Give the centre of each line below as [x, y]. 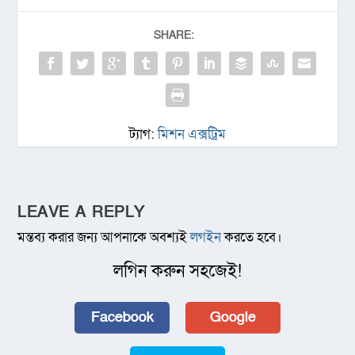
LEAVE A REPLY [81, 213]
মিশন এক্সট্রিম [192, 135]
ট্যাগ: [143, 135]
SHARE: [174, 36]
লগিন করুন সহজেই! [177, 272]
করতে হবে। [252, 238]
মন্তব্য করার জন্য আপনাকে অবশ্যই [104, 238]
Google [233, 318]
